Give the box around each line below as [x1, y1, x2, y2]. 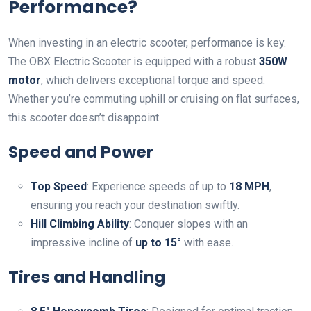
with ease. [181, 236, 233, 250]
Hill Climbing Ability [31, 217, 129, 231]
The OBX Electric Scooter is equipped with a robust [8, 55, 259, 69]
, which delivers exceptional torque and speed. [41, 74, 265, 87]
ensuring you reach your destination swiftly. [31, 199, 239, 212]
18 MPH [229, 180, 269, 194]
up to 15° [135, 236, 181, 250]
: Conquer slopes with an [129, 217, 248, 231]
